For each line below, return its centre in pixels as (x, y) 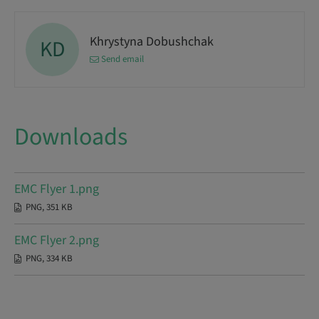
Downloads (71, 137)
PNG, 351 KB (49, 207)
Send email (122, 59)
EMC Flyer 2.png (57, 240)
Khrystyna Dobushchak (152, 41)
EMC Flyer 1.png (57, 189)
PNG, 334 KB (49, 258)
